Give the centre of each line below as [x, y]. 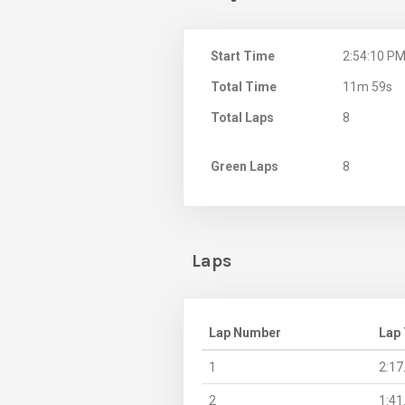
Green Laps [245, 166]
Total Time [244, 86]
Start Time [243, 56]
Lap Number [245, 332]
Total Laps [242, 117]
